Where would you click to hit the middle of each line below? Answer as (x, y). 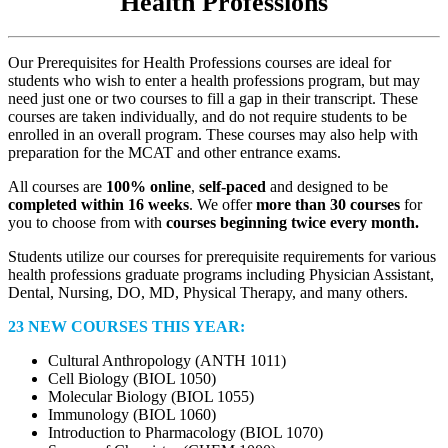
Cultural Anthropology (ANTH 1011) (167, 361)
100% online (148, 187)
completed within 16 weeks (98, 205)
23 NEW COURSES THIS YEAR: (126, 327)
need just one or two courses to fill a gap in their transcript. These (213, 99)
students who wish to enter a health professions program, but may (214, 81)
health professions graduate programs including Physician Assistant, (221, 275)
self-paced (234, 187)
